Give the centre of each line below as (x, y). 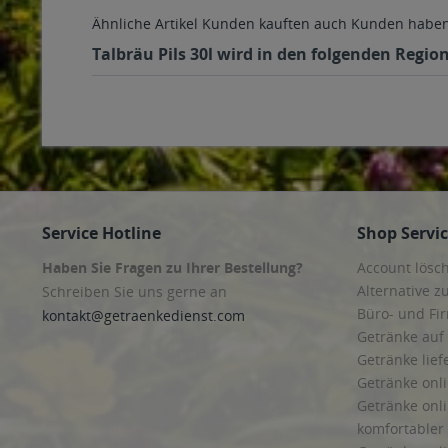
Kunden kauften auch (274, 23)
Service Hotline (101, 233)
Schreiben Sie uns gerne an (134, 291)
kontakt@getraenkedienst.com (143, 315)
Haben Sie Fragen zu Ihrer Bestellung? (172, 267)
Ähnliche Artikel (145, 23)
